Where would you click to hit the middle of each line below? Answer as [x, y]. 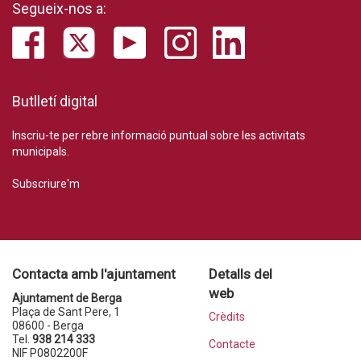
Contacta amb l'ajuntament [94, 274]
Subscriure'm [46, 184]
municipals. [41, 152]
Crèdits [226, 317]
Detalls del [240, 274]
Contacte [232, 344]
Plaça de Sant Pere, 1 [66, 312]
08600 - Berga [48, 326]
